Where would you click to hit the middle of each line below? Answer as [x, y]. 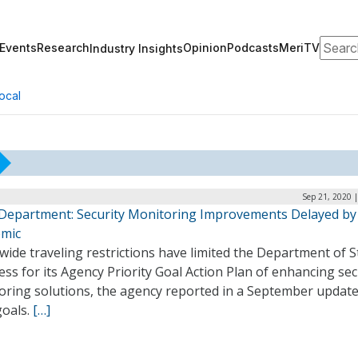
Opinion [205, 48]
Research [63, 48]
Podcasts [253, 48]
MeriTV [299, 48]
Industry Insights [136, 48]
